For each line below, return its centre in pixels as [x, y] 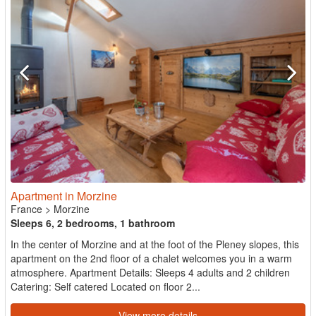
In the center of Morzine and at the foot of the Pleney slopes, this [155, 244]
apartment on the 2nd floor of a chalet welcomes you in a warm [151, 258]
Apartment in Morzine [64, 196]
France [26, 209]
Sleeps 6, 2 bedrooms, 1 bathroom [93, 223]
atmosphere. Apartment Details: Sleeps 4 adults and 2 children [150, 272]
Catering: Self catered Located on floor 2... [105, 286]
